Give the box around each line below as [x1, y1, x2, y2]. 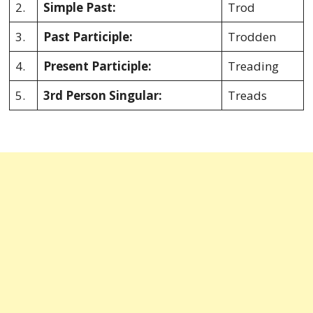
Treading [228, 58, 279, 74]
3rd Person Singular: [43, 87, 163, 103]
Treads [228, 87, 268, 103]
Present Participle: [43, 58, 152, 74]
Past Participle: [43, 29, 133, 45]
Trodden [228, 29, 277, 45]
